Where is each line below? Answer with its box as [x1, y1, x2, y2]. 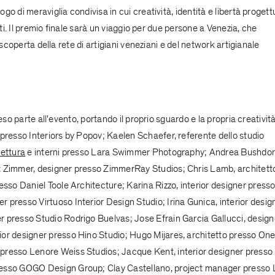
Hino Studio [78, 228, 125, 241]
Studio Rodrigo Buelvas [36, 212, 130, 225]
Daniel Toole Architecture [19, 179, 122, 192]
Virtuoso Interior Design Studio [39, 195, 163, 208]
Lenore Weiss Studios [29, 245, 117, 258]
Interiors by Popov [29, 129, 103, 142]
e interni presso [25, 145, 91, 158]
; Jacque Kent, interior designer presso [117, 245, 273, 258]
